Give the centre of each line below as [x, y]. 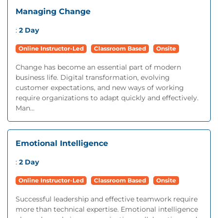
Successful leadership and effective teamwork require [107, 199]
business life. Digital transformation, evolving [93, 77]
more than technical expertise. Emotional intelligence [107, 209]
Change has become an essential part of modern [98, 67]
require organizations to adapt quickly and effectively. [107, 98]
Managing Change [53, 11]
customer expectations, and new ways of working [100, 88]
